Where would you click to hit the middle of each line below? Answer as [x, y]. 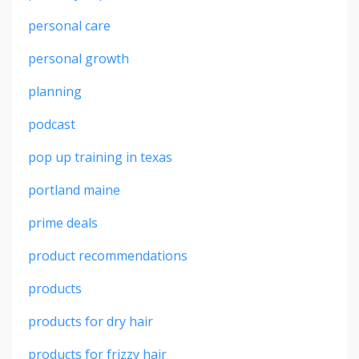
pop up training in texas [100, 157]
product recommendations [108, 255]
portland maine [74, 190]
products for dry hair [91, 321]
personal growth [79, 58]
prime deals [63, 222]
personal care [69, 25]
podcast [52, 124]
